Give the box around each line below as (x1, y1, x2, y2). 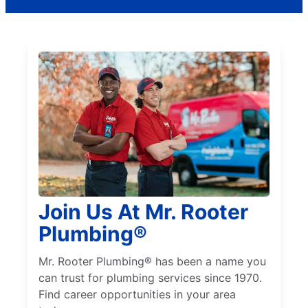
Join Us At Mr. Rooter (38, 199, 248, 225)
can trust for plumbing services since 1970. (38, 271, 262, 285)
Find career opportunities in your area (38, 287, 236, 302)
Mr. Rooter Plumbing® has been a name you (38, 254, 266, 269)
